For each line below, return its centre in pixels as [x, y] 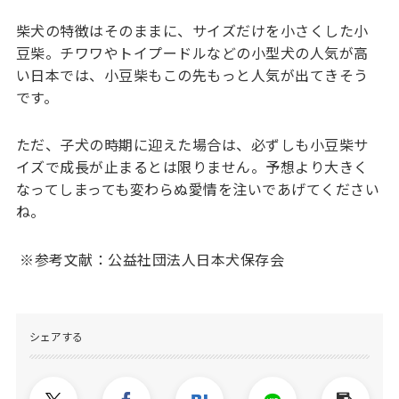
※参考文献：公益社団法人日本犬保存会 [154, 260]
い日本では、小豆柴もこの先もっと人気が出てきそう [192, 74]
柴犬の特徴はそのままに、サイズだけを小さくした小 [192, 30]
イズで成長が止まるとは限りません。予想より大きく [192, 167]
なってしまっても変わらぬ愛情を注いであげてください [198, 189]
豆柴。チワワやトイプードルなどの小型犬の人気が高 [192, 52]
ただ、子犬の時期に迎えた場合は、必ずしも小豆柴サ [192, 145]
